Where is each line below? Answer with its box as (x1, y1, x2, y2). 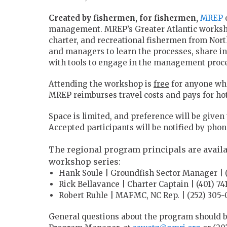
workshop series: (49, 157, 121, 167)
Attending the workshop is (49, 79, 154, 89)
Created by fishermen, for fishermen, (49, 13, 198, 23)
